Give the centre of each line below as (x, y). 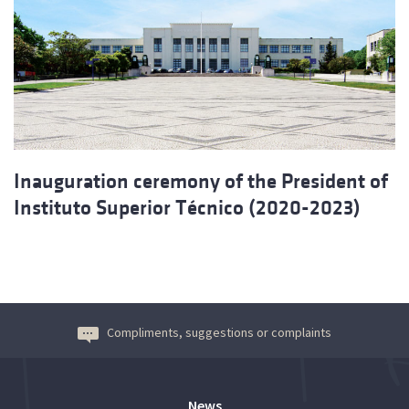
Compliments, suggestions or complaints (219, 333)
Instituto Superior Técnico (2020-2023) (187, 208)
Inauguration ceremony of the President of (201, 182)
